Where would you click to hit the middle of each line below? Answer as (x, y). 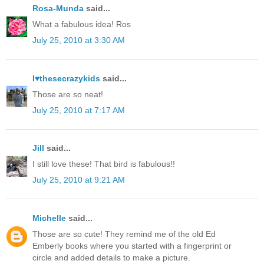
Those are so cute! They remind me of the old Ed (124, 234)
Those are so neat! (68, 94)
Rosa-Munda (58, 8)
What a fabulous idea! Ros (82, 24)
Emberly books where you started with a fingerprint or (132, 245)
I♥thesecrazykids (66, 78)
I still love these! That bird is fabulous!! (104, 164)
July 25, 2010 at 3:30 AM (79, 40)
